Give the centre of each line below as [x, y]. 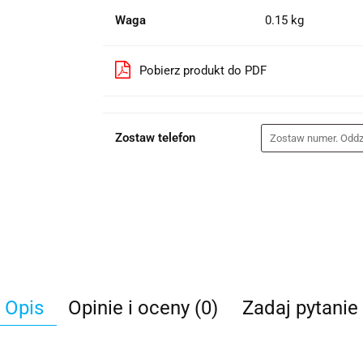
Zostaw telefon [155, 138]
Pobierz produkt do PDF [203, 70]
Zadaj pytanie [300, 308]
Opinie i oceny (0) [143, 308]
